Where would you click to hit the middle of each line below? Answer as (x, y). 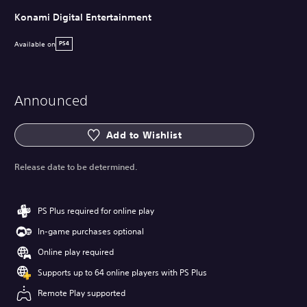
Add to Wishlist (144, 135)
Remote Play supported (82, 293)
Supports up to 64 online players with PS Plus (122, 272)
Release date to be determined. (76, 167)
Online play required (76, 252)
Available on (35, 44)
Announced (51, 100)
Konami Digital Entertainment (83, 17)
